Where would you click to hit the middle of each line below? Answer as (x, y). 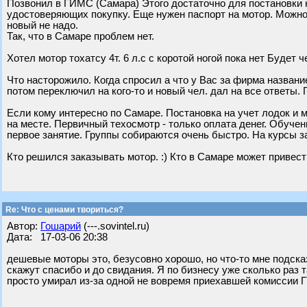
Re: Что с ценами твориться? (63, 210)
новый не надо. (42, 25)
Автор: (24, 226)
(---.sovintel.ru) (115, 226)
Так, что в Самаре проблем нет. (81, 36)
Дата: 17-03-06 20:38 (57, 237)
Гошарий (61, 226)
